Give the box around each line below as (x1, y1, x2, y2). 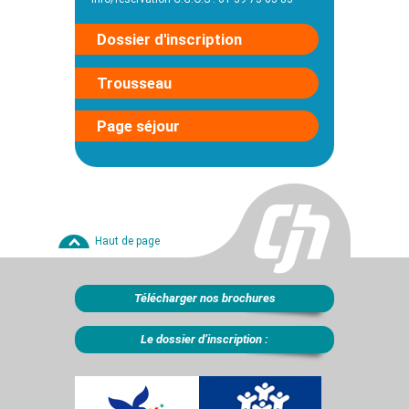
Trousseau (96, 73, 172, 92)
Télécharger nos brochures (133, 290, 276, 305)
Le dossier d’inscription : (141, 331, 268, 346)
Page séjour (96, 117, 180, 136)
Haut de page (95, 234, 160, 247)
